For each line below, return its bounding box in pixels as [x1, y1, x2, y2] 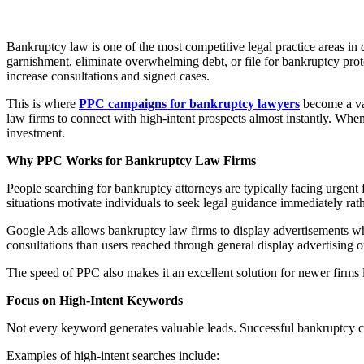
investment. [6, 125, 68, 140]
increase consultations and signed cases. [6, 68, 213, 83]
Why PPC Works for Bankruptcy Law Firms [6, 153, 256, 167]
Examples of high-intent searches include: [6, 348, 223, 362]
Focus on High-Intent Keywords [6, 292, 183, 307]
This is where [6, 96, 79, 110]
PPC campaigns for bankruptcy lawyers [79, 96, 300, 110]
